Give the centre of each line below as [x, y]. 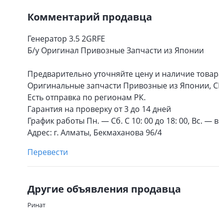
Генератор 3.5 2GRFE [66, 39]
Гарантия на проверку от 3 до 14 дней [99, 109]
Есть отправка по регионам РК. [87, 97]
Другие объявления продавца [104, 189]
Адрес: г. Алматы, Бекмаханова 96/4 [95, 132]
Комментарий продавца [90, 17]
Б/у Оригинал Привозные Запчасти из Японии [116, 50]
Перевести [48, 152]
